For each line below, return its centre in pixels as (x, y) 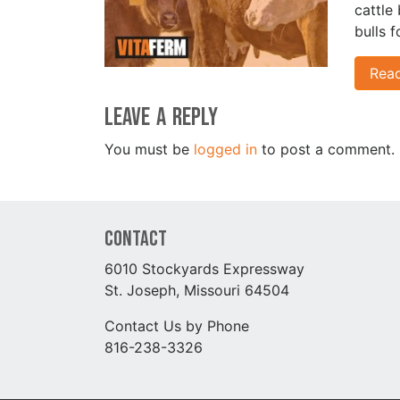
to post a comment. (326, 149)
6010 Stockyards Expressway (204, 268)
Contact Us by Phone (177, 325)
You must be (149, 149)
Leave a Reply (161, 117)
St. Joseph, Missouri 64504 (197, 290)
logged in (225, 149)
